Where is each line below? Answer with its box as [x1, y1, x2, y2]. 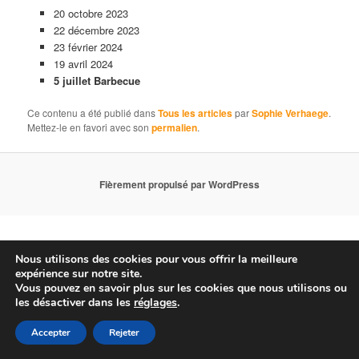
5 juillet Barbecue [53, 73, 140, 89]
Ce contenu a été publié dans [27, 106, 159, 120]
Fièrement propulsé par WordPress [99, 176, 260, 192]
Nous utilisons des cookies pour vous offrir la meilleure [15, 252, 297, 267]
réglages [134, 295, 177, 310]
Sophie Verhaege [252, 106, 329, 121]
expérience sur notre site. [15, 266, 142, 281]
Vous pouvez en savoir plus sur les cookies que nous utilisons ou [15, 280, 347, 296]
